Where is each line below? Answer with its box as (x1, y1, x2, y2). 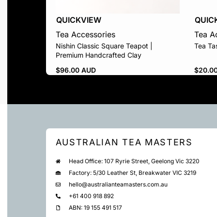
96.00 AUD (60, 66, 96, 74)
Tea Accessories (55, 30, 115, 39)
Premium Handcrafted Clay (55, 51, 141, 59)
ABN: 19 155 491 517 (69, 203, 122, 211)
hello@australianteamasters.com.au (69, 180, 168, 188)
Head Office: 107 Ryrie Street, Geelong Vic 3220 (69, 157, 200, 165)
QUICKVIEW (56, 15, 101, 25)
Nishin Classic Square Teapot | (55, 42, 153, 50)
